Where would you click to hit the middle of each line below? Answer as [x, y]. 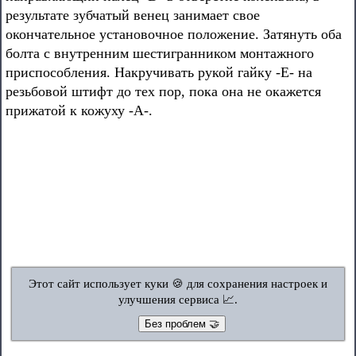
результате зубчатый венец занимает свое [133, 15]
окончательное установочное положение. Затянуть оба [174, 34]
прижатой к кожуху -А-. [79, 110]
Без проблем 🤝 [182, 324]
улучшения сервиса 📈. [178, 300]
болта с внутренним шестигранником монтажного [160, 53]
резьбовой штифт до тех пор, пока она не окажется [163, 91]
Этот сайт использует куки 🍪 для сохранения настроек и [178, 284]
